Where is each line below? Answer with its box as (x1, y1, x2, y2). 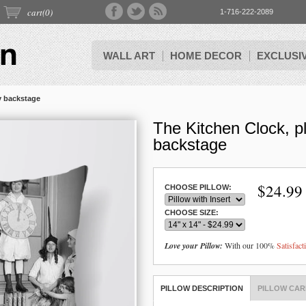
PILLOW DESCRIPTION (161, 284, 243, 292)
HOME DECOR (170, 50, 242, 61)
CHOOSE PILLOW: (165, 183, 232, 191)
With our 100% (223, 240, 277, 251)
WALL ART (103, 50, 155, 61)
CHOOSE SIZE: (165, 208, 219, 217)
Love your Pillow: (165, 240, 223, 251)
